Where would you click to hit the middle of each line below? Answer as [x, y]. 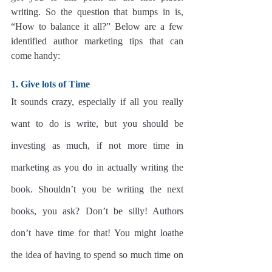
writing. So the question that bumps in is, [97, 12]
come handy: [36, 55]
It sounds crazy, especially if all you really [97, 101]
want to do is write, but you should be [97, 123]
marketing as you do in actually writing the [97, 167]
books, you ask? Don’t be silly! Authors [97, 211]
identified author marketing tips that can [97, 41]
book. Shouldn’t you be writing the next [97, 189]
